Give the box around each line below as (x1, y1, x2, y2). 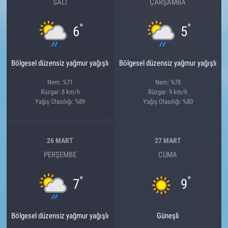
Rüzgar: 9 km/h (148, 88, 188, 96)
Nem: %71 (47, 78, 73, 86)
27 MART (154, 136, 181, 145)
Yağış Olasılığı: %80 (142, 97, 193, 105)
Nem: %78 (155, 78, 181, 86)
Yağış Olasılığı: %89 (35, 97, 85, 105)
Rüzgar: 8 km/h (40, 88, 80, 96)
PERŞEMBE (44, 150, 77, 159)
